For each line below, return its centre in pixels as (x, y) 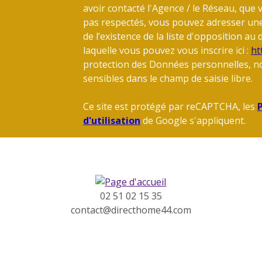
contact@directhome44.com (131, 210)
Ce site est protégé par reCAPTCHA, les (170, 106)
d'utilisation (112, 120)
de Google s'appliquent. (193, 120)
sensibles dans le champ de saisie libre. (168, 78)
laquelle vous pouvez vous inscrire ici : (167, 50)
